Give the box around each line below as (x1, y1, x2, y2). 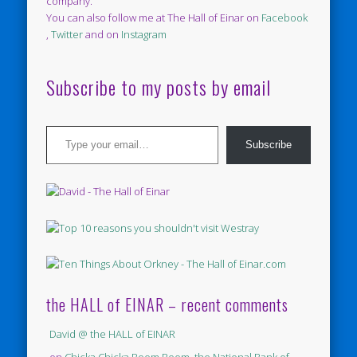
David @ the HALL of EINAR (49, 326, 176, 341)
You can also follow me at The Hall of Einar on (46, 10, 262, 25)
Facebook (261, 10, 308, 25)
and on (83, 27, 122, 42)
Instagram (121, 27, 167, 42)
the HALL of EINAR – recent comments (46, 292, 289, 316)
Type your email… (45, 118, 79, 133)
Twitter (51, 27, 84, 42)
